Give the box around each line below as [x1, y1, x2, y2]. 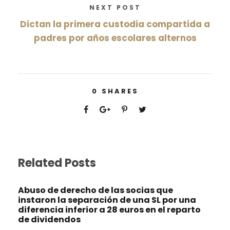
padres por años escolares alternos [33, 32, 197, 45]
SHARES [101, 86, 139, 97]
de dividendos [18, 214, 81, 226]
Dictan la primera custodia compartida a [20, 18, 210, 31]
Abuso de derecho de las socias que [18, 184, 173, 197]
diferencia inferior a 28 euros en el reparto [18, 204, 201, 216]
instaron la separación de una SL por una [18, 194, 196, 206]
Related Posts [18, 155, 96, 171]
